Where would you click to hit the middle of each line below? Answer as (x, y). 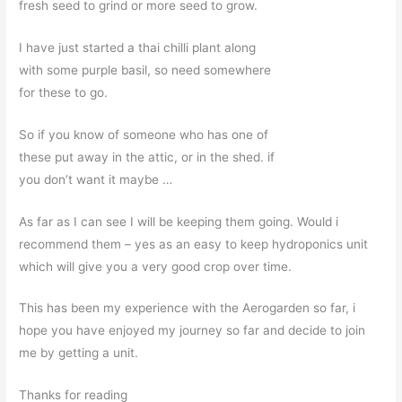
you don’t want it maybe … (96, 179)
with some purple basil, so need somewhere (145, 70)
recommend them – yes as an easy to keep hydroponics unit (194, 244)
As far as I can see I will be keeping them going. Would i (179, 221)
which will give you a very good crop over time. (156, 266)
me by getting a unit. (79, 353)
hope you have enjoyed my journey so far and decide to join (192, 331)
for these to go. (64, 92)
